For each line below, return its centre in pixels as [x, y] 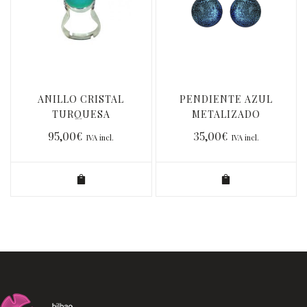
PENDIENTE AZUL [226, 99]
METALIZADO [226, 114]
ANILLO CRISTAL [81, 99]
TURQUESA [81, 114]
